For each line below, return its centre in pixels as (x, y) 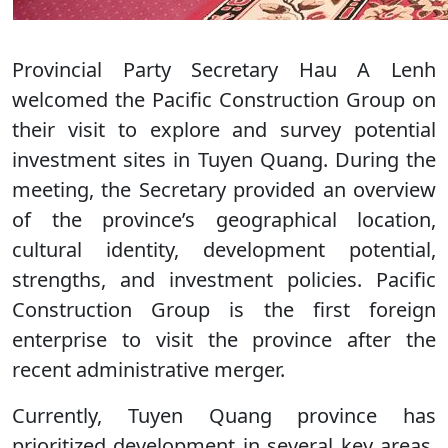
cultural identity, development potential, (224, 249)
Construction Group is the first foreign (224, 309)
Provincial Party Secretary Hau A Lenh (224, 69)
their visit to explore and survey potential (224, 129)
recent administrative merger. (148, 369)
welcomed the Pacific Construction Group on (224, 99)
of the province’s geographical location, (224, 219)
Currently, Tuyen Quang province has (224, 415)
